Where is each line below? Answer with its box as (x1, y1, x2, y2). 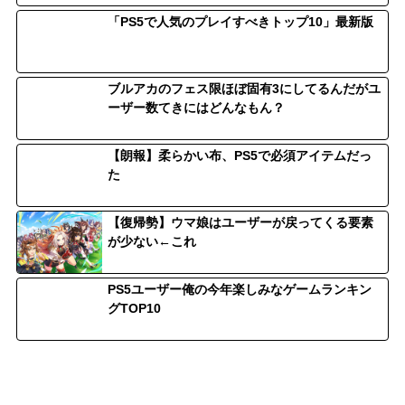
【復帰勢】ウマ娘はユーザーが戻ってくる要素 (108, 214, 373, 230)
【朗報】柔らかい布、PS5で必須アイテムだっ (108, 147, 372, 163)
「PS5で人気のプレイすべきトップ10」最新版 (108, 14, 373, 29)
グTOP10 (108, 300, 161, 316)
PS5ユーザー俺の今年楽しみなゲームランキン (108, 281, 372, 297)
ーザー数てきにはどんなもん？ (108, 99, 285, 115)
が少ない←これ (108, 233, 196, 249)
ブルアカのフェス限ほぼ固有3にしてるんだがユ (108, 80, 381, 96)
